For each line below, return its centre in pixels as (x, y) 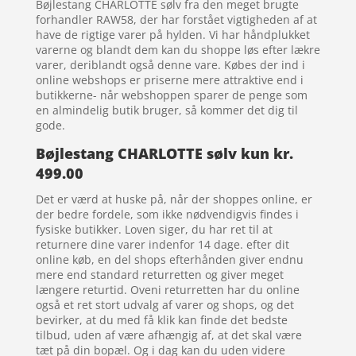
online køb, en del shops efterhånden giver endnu (169, 259)
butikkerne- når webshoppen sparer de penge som (171, 95)
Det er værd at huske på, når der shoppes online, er (174, 199)
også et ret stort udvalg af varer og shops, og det (164, 304)
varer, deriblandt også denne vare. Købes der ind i (170, 64)
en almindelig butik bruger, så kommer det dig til (166, 110)
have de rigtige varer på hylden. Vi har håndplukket (172, 34)
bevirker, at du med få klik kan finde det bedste (161, 319)
